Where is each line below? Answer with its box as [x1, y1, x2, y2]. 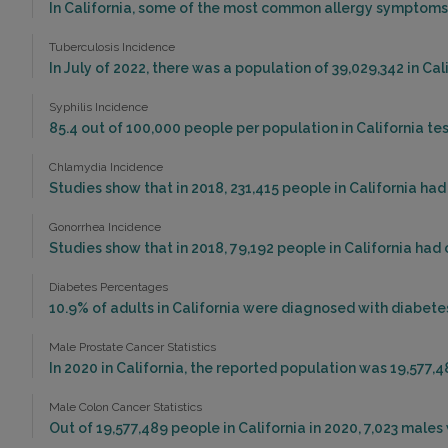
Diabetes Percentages [49, 280, 168, 295]
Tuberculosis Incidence [49, 40, 175, 55]
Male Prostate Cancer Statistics [49, 340, 216, 355]
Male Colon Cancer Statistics [49, 400, 202, 415]
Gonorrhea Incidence [49, 220, 161, 235]
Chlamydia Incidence [49, 160, 163, 175]
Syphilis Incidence [49, 100, 148, 115]
